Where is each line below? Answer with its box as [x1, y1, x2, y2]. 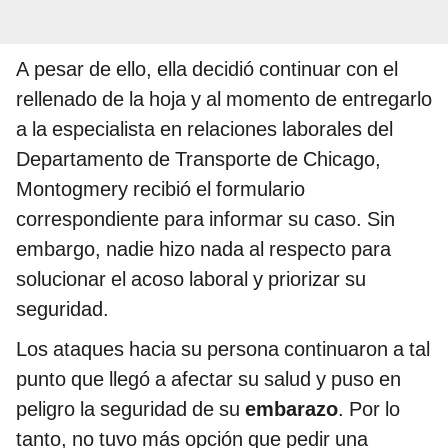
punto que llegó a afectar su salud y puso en [16, 366, 401, 391]
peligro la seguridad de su [16, 396, 245, 421]
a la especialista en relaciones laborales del [16, 116, 393, 141]
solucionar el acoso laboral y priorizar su [16, 266, 366, 291]
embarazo [245, 396, 338, 421]
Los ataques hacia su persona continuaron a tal [16, 336, 430, 361]
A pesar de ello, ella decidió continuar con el [16, 56, 398, 81]
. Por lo [338, 396, 400, 421]
